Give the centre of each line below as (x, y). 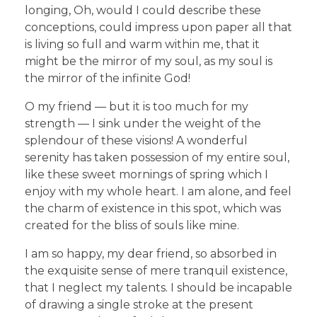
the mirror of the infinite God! (108, 79)
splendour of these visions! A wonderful (136, 141)
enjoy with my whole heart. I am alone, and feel (158, 192)
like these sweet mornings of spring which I (146, 175)
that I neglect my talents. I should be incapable (158, 288)
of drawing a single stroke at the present (139, 305)
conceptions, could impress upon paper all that (158, 28)
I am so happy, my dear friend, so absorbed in (151, 254)
